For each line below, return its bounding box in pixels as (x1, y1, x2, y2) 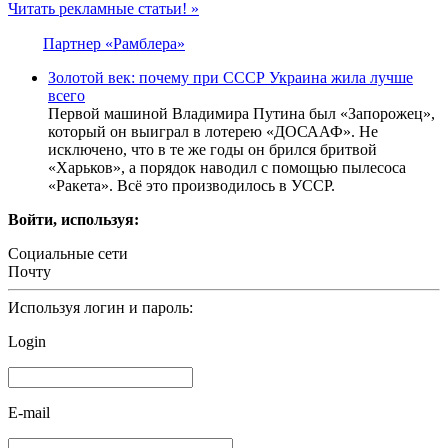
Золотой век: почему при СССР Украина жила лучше (48, 69, 413, 87)
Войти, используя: (8, 211, 139, 229)
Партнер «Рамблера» (43, 35, 185, 53)
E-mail (8, 404, 50, 422)
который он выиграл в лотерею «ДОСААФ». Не (48, 123, 378, 141)
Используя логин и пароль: (8, 299, 193, 317)
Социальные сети (8, 245, 128, 263)
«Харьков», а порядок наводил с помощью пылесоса (48, 159, 406, 177)
